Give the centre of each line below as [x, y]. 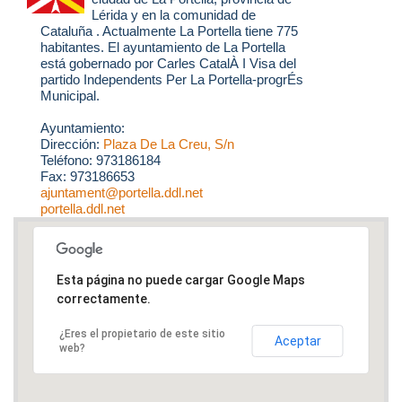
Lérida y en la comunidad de [173, 15]
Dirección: [72, 144]
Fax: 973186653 [87, 177]
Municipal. [70, 96]
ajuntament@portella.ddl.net [122, 193]
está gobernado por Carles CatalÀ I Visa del [168, 64]
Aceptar [297, 341]
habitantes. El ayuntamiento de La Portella [163, 48]
